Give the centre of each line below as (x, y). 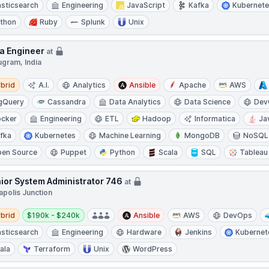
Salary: (39, 210)
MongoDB (202, 135)
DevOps (238, 215)
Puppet (74, 152)
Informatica (215, 119)
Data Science (208, 102)
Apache (193, 85)
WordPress (153, 249)
